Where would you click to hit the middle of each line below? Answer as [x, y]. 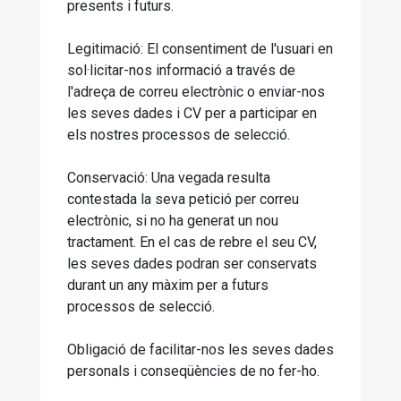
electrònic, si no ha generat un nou [173, 221]
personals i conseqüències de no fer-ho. [193, 371]
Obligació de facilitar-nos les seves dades [200, 350]
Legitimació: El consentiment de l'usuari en [200, 49]
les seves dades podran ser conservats [192, 264]
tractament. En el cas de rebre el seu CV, [192, 242]
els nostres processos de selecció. [179, 135]
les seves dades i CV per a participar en [192, 113]
